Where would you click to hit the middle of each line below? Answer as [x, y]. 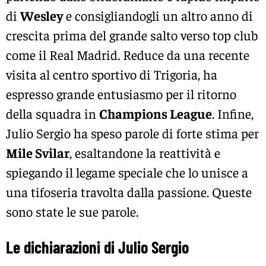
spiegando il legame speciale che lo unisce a [127, 172]
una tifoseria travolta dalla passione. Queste [129, 191]
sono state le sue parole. [72, 211]
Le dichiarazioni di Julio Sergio [97, 247]
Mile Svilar [38, 152]
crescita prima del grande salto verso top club [132, 35]
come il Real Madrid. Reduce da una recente [128, 54]
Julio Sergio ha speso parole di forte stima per [132, 133]
